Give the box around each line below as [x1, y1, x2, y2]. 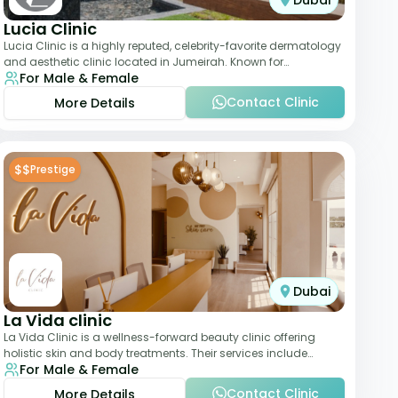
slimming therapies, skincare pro [4, 362, 180, 377]
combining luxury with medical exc [4, 70, 194, 85]
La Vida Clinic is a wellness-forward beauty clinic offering [4, 330, 315, 345]
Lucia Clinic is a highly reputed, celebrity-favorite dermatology [4, 38, 341, 53]
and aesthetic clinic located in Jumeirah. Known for [4, 54, 283, 69]
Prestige [30, 162, 76, 177]
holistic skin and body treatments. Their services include [4, 346, 307, 361]
